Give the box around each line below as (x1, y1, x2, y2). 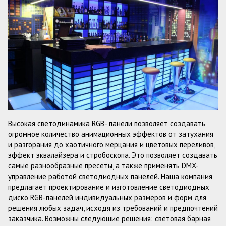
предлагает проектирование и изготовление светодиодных (8, 182, 209, 192)
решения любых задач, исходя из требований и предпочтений (8, 203, 218, 213)
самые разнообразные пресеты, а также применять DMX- (8, 161, 199, 171)
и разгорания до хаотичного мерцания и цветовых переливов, (8, 140, 215, 150)
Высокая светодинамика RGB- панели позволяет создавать (8, 119, 205, 129)
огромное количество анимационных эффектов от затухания (8, 129, 213, 139)
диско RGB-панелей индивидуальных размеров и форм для (8, 193, 206, 203)
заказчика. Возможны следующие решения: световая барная (8, 214, 211, 224)
